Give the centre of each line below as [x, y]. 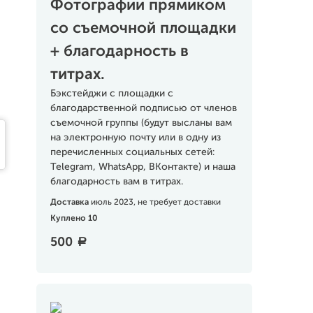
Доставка [70, 203]
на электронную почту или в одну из [135, 138]
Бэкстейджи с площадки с [111, 94]
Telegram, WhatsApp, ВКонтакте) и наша [143, 167]
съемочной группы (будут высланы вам [141, 123]
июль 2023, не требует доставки [155, 203]
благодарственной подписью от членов [143, 108]
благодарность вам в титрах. [116, 182]
